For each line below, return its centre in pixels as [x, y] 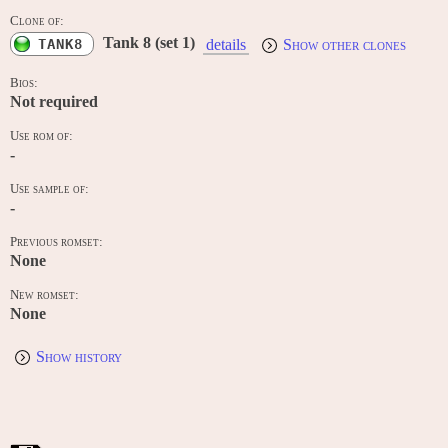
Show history [79, 357]
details [226, 44]
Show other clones [344, 45]
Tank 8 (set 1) [149, 43]
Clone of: [37, 21]
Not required [54, 102]
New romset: [44, 295]
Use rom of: [41, 136]
